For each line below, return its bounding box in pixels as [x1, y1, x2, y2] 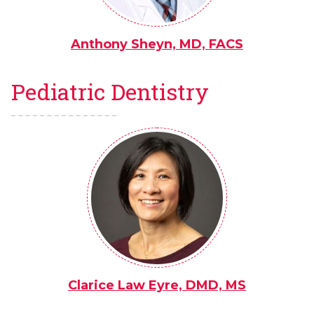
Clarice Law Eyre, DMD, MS [68, 278, 246, 294]
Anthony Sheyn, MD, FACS [71, 36, 243, 53]
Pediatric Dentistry [11, 77, 209, 107]
